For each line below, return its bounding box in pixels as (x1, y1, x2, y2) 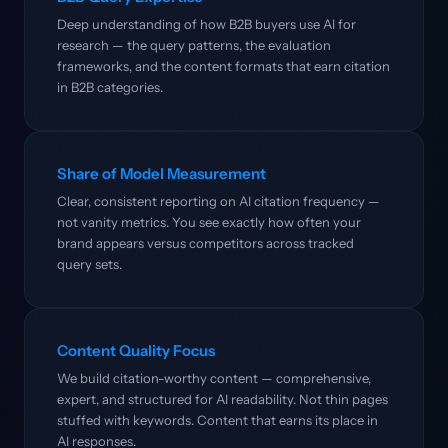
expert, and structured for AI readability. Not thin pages (57, 391, 388, 407)
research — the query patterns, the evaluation (57, 37, 331, 53)
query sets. (57, 256, 122, 272)
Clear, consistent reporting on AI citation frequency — (57, 193, 380, 209)
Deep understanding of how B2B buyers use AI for (57, 16, 356, 32)
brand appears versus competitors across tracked (57, 235, 354, 251)
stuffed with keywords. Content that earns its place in (57, 412, 378, 428)
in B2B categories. (57, 79, 163, 95)
